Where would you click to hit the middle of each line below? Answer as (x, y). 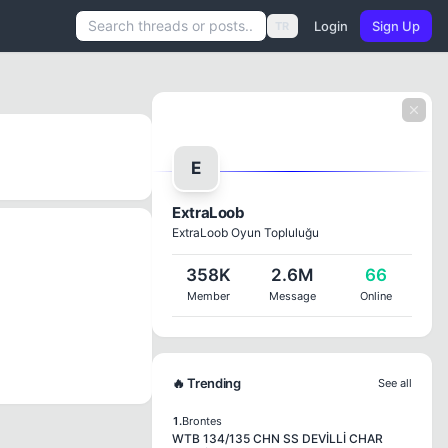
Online (376, 296)
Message (292, 296)
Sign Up (396, 26)
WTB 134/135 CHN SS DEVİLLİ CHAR (277, 438)
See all (395, 383)
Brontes (202, 421)
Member (208, 296)
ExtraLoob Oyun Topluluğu (245, 232)
